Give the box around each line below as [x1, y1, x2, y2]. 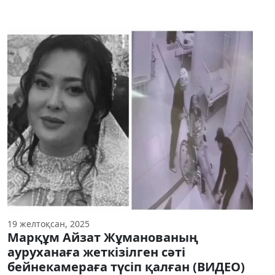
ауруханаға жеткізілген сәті [7, 244, 185, 261]
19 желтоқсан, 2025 [7, 218, 90, 230]
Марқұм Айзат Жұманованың [7, 229, 198, 246]
